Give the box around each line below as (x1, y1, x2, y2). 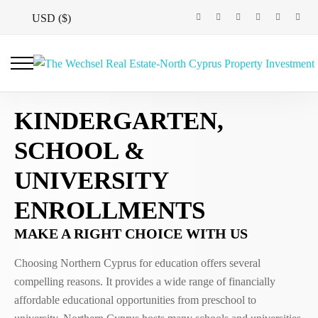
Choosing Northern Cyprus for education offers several (14, 257, 261, 269)
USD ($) (32, 12, 71, 24)
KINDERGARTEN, (14, 107, 224, 135)
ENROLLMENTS (14, 197, 205, 224)
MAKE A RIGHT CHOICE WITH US (14, 226, 248, 241)
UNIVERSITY (14, 167, 168, 194)
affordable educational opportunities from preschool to (14, 294, 256, 306)
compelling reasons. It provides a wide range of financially (14, 275, 275, 287)
